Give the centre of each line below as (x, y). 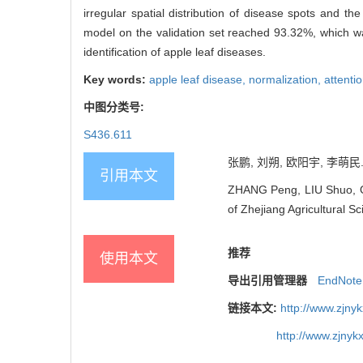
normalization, (286, 80)
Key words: (116, 80)
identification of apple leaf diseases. (175, 52)
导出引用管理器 (267, 281)
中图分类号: (115, 107)
